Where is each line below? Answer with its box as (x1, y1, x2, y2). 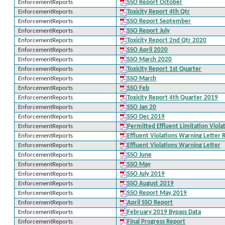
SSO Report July (127, 28, 170, 34)
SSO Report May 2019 (127, 190, 187, 196)
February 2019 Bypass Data (127, 209, 201, 215)
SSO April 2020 (127, 47, 168, 53)
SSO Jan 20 (127, 104, 157, 110)
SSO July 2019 (127, 171, 165, 177)
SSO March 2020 (127, 56, 172, 63)
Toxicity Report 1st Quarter (127, 66, 202, 72)
